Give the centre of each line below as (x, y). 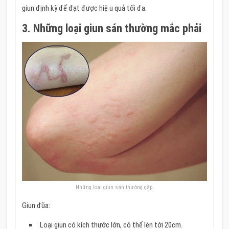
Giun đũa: (36, 206)
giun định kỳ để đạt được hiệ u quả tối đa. (84, 8)
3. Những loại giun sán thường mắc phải (111, 29)
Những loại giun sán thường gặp (114, 188)
